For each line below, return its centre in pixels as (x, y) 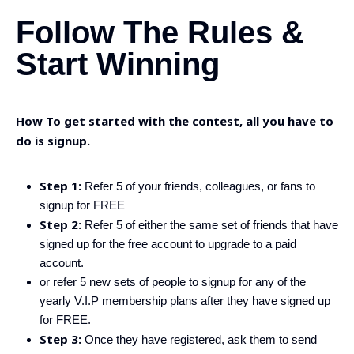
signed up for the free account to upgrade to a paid (168, 244)
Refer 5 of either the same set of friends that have (210, 225)
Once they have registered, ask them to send (199, 339)
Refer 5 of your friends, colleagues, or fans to (198, 186)
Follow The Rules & (160, 32)
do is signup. (53, 141)
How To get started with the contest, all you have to (175, 121)
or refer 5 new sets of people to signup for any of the (173, 282)
